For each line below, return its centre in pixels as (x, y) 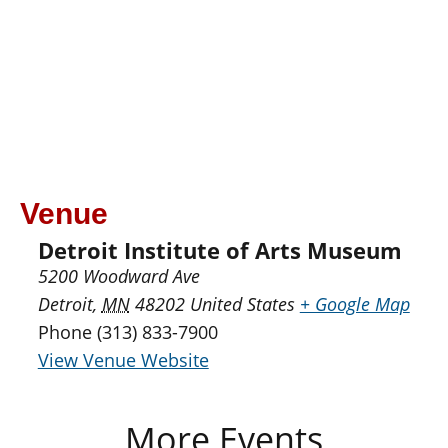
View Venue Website (123, 360)
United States (242, 304)
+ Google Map (354, 304)
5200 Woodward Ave (118, 276)
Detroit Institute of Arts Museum (219, 250)
